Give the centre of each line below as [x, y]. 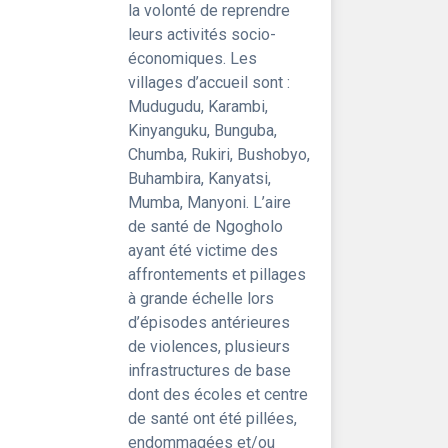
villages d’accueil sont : [209, 82]
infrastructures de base [209, 370]
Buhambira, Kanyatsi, [199, 178]
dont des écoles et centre [218, 394]
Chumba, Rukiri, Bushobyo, [219, 154]
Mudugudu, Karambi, [198, 106]
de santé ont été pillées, [212, 418]
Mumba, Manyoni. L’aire [209, 202]
